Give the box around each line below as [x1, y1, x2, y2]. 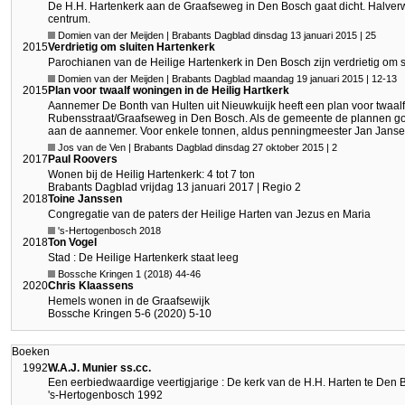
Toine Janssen [48, 193, 122, 206]
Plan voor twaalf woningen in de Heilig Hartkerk [48, 84, 289, 98]
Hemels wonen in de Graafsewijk [48, 294, 210, 307]
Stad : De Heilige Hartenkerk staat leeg [48, 250, 239, 264]
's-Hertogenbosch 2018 [55, 225, 161, 237]
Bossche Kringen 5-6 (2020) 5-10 [48, 306, 212, 320]
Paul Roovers [48, 153, 118, 166]
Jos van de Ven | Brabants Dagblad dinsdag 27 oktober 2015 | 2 [55, 142, 337, 154]
